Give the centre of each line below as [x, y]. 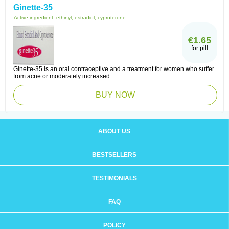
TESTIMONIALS [114, 178]
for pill [200, 48]
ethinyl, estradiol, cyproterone [91, 18]
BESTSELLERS [114, 155]
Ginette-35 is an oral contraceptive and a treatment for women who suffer [114, 69]
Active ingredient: [35, 18]
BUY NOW [115, 95]
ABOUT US [114, 131]
